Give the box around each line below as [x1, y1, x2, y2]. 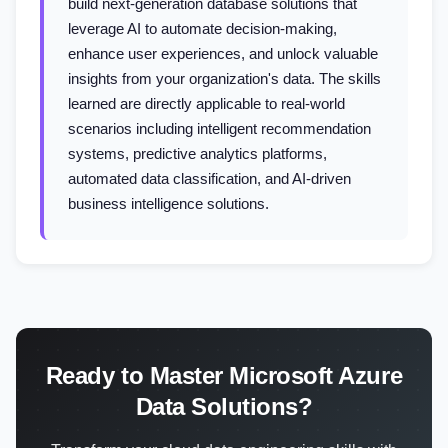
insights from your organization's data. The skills [68, 70, 381, 87]
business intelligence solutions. [68, 195, 269, 212]
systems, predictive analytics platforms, [68, 145, 327, 162]
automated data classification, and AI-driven [68, 170, 351, 187]
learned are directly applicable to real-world [68, 95, 345, 112]
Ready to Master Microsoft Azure [45, 362, 403, 389]
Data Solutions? [135, 393, 313, 420]
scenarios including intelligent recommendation [68, 120, 371, 137]
